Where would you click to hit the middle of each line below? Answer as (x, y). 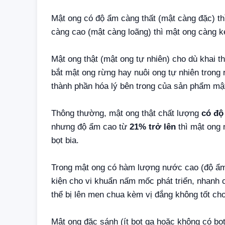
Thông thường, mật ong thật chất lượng (126, 114)
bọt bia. (65, 141)
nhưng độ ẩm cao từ (90, 127)
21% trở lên (153, 127)
